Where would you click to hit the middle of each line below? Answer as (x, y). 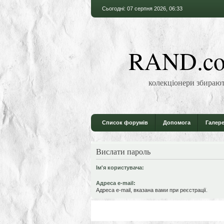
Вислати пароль (123, 151)
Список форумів (125, 122)
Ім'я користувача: (120, 167)
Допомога (177, 122)
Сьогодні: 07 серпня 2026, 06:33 (142, 8)
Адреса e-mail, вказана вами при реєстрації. (152, 190)
